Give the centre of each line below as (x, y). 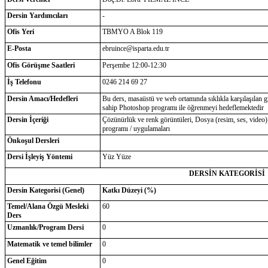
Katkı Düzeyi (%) (129, 190)
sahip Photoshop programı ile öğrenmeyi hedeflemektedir (183, 108)
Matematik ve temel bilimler (49, 244)
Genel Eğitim (27, 261)
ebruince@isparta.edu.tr (135, 48)
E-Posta (19, 48)
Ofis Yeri (20, 32)
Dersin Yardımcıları (37, 16)
